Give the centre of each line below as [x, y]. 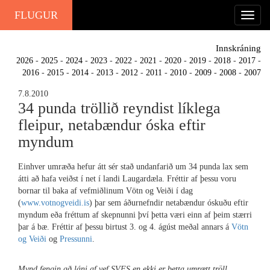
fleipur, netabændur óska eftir [112, 125]
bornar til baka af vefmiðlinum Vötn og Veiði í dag [105, 191]
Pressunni [76, 239]
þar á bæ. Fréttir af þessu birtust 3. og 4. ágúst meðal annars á [125, 227]
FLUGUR [36, 15]
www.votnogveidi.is [55, 203]
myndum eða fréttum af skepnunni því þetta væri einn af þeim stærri [135, 215]
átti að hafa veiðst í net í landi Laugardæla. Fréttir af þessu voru [127, 179]
